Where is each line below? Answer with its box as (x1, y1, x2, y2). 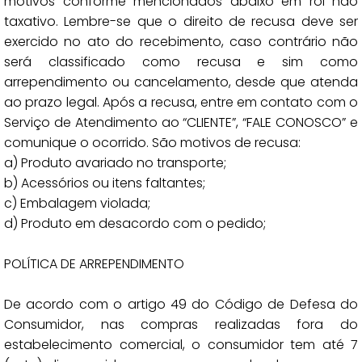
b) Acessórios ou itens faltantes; (4, 174, 205, 192)
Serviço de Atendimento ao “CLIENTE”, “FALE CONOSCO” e (4, 113, 358, 132)
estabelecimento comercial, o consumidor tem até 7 (4, 335, 358, 354)
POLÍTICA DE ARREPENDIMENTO (4, 255, 184, 273)
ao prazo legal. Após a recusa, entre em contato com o (4, 93, 358, 112)
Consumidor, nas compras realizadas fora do (4, 315, 358, 334)
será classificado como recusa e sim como (4, 53, 358, 71)
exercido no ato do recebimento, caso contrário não (4, 32, 358, 51)
